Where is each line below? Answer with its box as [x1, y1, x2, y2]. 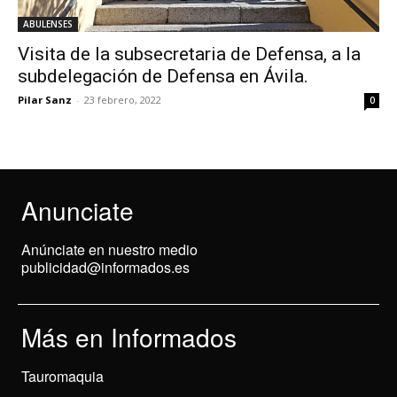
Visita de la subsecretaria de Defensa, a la [18, 43, 361, 66]
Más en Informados [21, 319, 237, 355]
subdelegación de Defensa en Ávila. [18, 66, 308, 88]
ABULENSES [23, 18, 73, 31]
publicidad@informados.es [21, 257, 190, 278]
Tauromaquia [21, 366, 104, 387]
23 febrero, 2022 [84, 93, 161, 107]
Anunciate [21, 192, 134, 229]
